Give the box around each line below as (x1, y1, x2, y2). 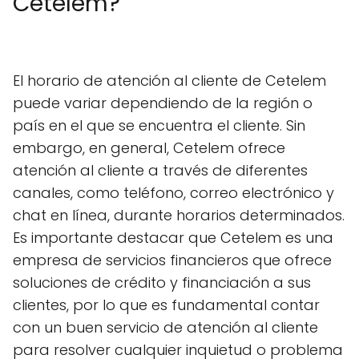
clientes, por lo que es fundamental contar (13, 294, 320, 315)
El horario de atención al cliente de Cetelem (13, 70, 326, 91)
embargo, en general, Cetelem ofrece (13, 137, 285, 158)
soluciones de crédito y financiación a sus (13, 272, 311, 292)
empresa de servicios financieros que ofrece (13, 249, 332, 270)
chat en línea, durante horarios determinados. (13, 204, 345, 225)
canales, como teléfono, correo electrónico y (13, 182, 334, 203)
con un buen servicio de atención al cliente (13, 317, 318, 337)
